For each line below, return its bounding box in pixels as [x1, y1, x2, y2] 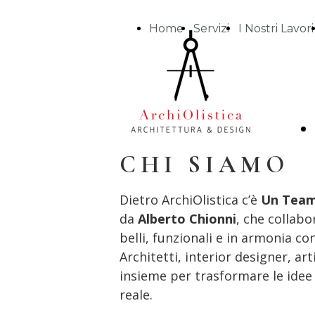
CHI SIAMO [120, 150, 289, 179]
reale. [120, 286, 153, 303]
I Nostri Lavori [238, 22, 314, 35]
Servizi [193, 22, 229, 35]
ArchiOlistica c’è [162, 191, 257, 208]
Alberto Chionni [138, 210, 236, 227]
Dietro [120, 191, 158, 208]
